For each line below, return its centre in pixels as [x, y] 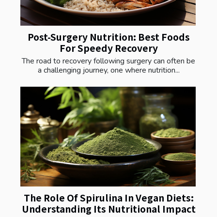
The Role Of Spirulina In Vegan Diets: [108, 198]
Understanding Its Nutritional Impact [108, 209]
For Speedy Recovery [108, 48]
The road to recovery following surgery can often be [108, 61]
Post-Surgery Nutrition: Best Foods [108, 37]
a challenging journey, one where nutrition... [108, 70]
